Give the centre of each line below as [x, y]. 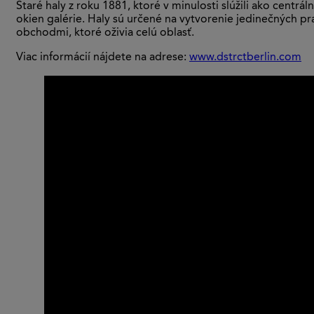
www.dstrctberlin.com [245, 58]
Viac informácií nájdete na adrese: [103, 58]
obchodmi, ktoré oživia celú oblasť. [105, 33]
